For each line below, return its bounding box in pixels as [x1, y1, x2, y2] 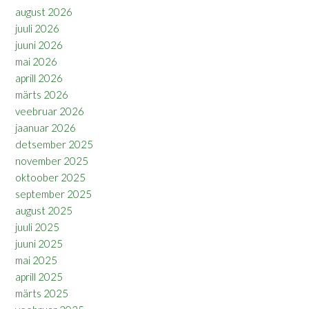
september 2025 [15, 188, 92, 201]
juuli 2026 [15, 22, 59, 35]
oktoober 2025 [15, 171, 86, 184]
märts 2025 [15, 287, 68, 300]
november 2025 [15, 154, 88, 168]
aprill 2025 [15, 270, 63, 283]
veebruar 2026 [15, 105, 84, 118]
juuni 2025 [15, 237, 63, 250]
